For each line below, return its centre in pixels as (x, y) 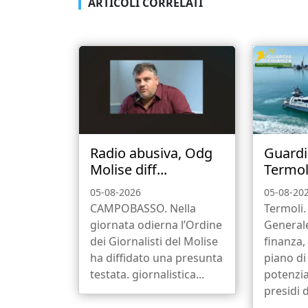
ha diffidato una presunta (156, 258)
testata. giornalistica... (147, 275)
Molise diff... (129, 170)
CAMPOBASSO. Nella (143, 209)
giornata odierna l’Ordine (156, 225)
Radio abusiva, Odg (151, 153)
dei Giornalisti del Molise (154, 242)
